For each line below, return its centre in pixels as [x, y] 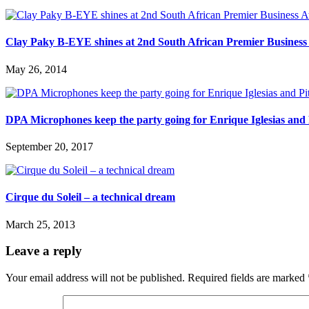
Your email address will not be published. [95, 278]
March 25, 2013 [40, 224]
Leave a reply [44, 251]
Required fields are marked [248, 278]
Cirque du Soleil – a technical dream [90, 197]
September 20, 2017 [49, 147]
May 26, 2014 [36, 69]
